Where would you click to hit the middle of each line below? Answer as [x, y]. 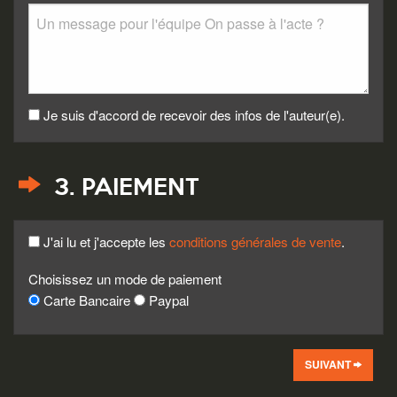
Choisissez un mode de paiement [125, 278]
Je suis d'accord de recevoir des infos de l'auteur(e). [192, 115]
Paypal [167, 300]
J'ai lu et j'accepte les [105, 242]
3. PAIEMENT [123, 189]
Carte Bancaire [87, 300]
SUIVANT [329, 365]
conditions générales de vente [255, 242]
